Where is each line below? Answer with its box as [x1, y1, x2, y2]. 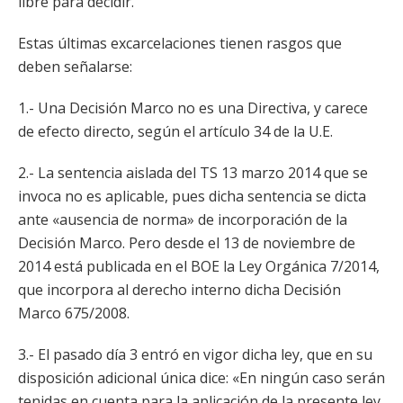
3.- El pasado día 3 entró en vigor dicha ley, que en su [18, 345, 372, 364]
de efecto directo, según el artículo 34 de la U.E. [18, 121, 333, 141]
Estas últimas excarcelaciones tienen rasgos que [18, 33, 342, 53]
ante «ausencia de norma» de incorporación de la [18, 210, 347, 229]
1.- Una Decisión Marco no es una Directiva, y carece [18, 98, 368, 118]
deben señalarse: [18, 57, 132, 76]
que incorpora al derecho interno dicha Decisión [18, 280, 341, 300]
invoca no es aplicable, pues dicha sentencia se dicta [18, 186, 366, 206]
